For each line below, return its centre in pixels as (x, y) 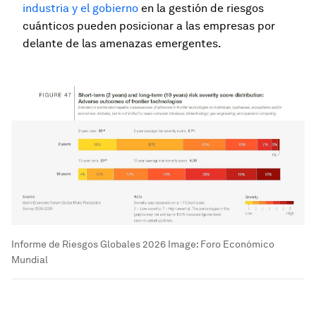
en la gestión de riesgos (201, 8)
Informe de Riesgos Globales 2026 (89, 244)
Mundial (30, 260)
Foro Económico (237, 244)
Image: (183, 244)
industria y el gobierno (80, 8)
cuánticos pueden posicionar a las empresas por (149, 26)
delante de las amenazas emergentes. (122, 44)
